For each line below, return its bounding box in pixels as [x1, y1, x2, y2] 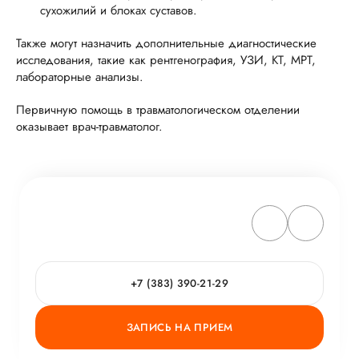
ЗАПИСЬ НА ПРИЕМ [126, 320, 233, 335]
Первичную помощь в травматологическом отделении [16, 101, 300, 119]
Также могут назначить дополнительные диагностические [16, 34, 317, 52]
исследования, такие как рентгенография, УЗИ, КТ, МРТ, [16, 51, 316, 69]
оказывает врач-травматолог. [16, 118, 163, 135]
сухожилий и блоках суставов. [40, 2, 197, 19]
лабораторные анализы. [16, 68, 143, 86]
